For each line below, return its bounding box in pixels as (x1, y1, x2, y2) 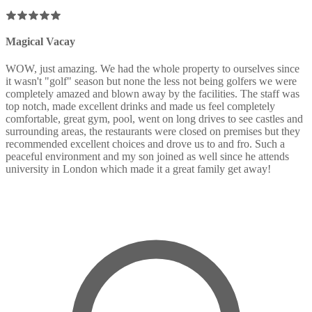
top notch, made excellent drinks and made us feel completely (6, 100, 275, 113)
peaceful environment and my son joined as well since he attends (6, 150, 289, 163)
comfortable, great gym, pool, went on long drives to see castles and (6, 113, 303, 125)
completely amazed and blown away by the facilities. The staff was (6, 88, 299, 100)
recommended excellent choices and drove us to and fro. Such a (6, 138, 285, 150)
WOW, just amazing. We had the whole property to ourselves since (6, 63, 299, 75)
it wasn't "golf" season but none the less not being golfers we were (6, 75, 297, 88)
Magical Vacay (6, 35, 75, 47)
